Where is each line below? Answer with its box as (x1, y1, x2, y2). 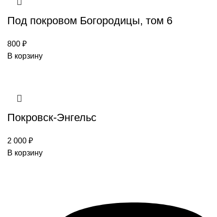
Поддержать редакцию (7, 192, 89, 201)
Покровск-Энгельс (7, 111, 96, 124)
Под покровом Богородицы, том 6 (7, 15, 172, 27)
